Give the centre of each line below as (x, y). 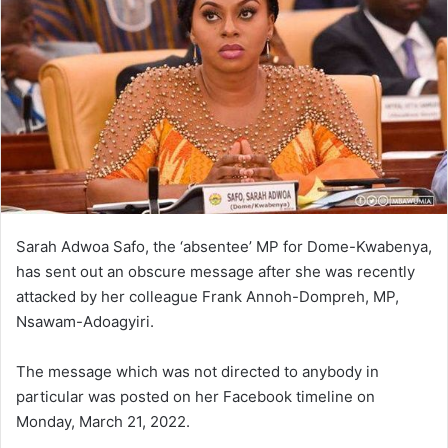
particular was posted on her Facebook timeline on (195, 397)
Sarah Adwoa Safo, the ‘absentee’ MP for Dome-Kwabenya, (224, 247)
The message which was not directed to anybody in (197, 372)
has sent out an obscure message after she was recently (215, 272)
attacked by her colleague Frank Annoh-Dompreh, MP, (207, 297)
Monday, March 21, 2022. (103, 422)
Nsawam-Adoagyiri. (85, 322)
